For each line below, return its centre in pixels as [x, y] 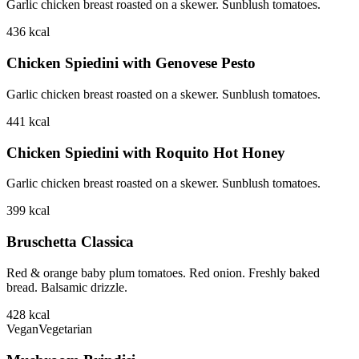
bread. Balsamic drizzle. [67, 287]
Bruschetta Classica [70, 242]
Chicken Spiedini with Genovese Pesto [131, 63]
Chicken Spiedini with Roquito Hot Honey [146, 152]
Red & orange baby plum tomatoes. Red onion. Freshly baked [163, 272]
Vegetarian [65, 329]
